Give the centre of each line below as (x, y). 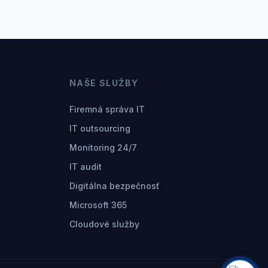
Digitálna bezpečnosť (115, 186)
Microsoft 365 (98, 205)
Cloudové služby (104, 224)
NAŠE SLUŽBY (104, 83)
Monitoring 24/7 (103, 147)
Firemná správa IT (107, 109)
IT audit (86, 167)
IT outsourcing (100, 128)
